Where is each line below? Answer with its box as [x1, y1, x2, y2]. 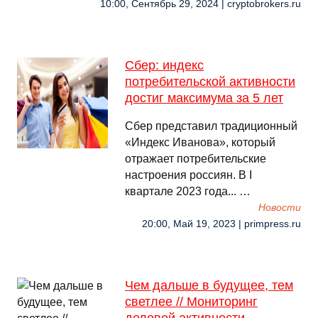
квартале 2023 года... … [125, 185, 251, 197]
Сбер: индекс [125, 58, 204, 72]
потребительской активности [125, 75, 295, 89]
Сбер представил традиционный [125, 120, 297, 132]
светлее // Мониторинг [125, 295, 258, 309]
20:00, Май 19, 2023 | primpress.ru [142, 219, 301, 229]
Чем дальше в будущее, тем [125, 278, 293, 292]
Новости [258, 202, 301, 213]
